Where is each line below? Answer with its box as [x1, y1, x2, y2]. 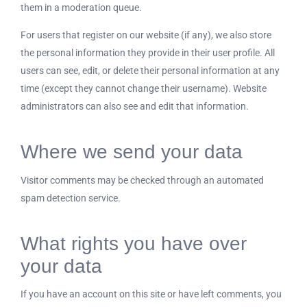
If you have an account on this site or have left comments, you [21, 288, 282, 299]
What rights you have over [21, 232, 247, 254]
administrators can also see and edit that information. [21, 101, 249, 112]
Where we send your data [21, 141, 243, 162]
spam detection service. [21, 192, 121, 204]
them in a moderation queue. [21, 2, 142, 13]
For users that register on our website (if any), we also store [21, 29, 271, 40]
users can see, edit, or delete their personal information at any [21, 65, 280, 76]
